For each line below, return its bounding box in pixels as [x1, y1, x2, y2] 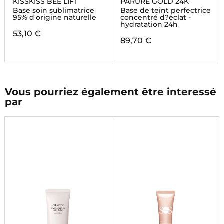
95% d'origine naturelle [12, 13, 96, 22]
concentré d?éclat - [120, 13, 191, 22]
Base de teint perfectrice [120, 6, 211, 15]
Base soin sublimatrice [12, 6, 94, 15]
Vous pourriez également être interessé [4, 86, 216, 98]
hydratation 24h [120, 20, 178, 29]
